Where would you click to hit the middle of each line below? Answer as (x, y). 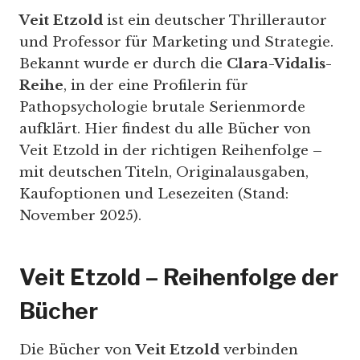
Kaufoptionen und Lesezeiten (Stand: (154, 194)
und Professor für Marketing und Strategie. (176, 43)
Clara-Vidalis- (279, 64)
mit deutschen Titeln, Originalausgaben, (164, 173)
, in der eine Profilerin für (156, 86)
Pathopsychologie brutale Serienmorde (162, 108)
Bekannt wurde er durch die (123, 64)
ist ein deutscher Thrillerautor (215, 21)
